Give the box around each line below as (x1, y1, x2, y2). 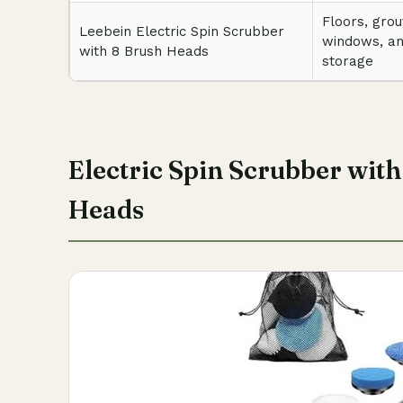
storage (322, 53, 373, 69)
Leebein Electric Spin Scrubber (79, 23, 284, 40)
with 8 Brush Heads (79, 43, 209, 59)
